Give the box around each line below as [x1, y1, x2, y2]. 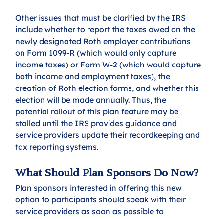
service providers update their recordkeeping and [15, 130, 202, 140]
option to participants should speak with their [15, 195, 188, 205]
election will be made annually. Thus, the [15, 95, 169, 105]
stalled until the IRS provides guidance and [15, 118, 179, 129]
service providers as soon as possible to [15, 206, 166, 217]
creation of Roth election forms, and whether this [15, 83, 201, 93]
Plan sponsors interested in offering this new [15, 183, 184, 193]
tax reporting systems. [15, 142, 99, 152]
